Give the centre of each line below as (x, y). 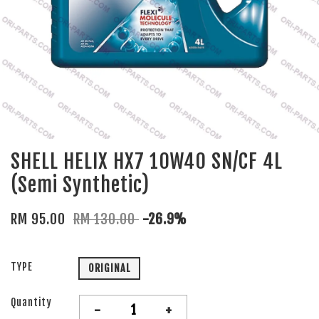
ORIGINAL (109, 268)
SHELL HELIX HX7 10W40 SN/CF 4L (147, 162)
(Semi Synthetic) (80, 185)
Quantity (31, 303)
